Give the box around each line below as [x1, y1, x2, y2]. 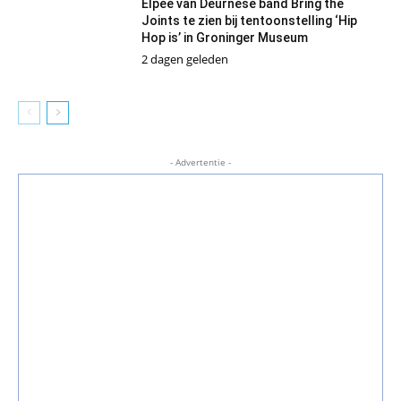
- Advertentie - [170, 155, 231, 168]
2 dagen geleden [141, 50, 229, 67]
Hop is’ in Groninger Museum [141, 30, 309, 45]
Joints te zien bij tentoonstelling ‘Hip [141, 13, 358, 28]
